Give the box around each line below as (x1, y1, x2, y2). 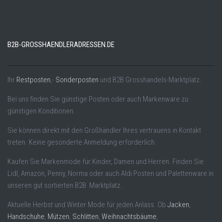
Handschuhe (7, 212, 45, 221)
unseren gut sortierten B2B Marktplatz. (7, 180, 122, 190)
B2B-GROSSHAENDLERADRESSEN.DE (7, 40, 114, 49)
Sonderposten (55, 75, 99, 84)
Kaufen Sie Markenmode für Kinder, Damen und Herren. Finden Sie (7, 157, 204, 166)
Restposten (16, 75, 51, 84)
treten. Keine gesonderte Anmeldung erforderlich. (7, 137, 157, 147)
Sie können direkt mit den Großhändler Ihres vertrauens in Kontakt (7, 125, 201, 135)
